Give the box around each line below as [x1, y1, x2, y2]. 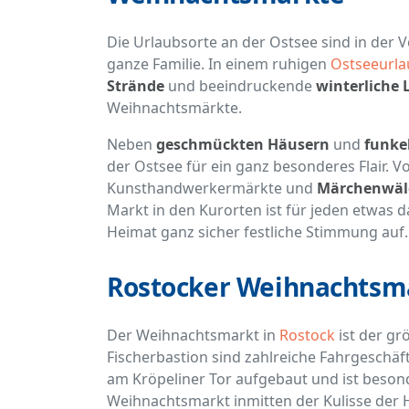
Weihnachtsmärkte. [107, 98, 242, 119]
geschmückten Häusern [156, 134, 330, 155]
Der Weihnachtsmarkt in [107, 325, 279, 346]
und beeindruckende [164, 76, 316, 97]
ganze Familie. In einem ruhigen [107, 54, 330, 75]
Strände [107, 76, 164, 97]
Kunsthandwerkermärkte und [107, 178, 317, 199]
